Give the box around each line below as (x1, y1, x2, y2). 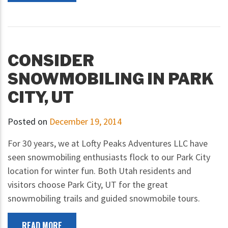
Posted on (8, 116, 49, 128)
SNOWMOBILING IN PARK (8, 69, 214, 89)
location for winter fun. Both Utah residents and (8, 165, 191, 177)
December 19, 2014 (49, 116, 122, 128)
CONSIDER (8, 51, 94, 71)
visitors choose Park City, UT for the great (8, 179, 168, 191)
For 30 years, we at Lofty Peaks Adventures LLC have (8, 137, 208, 150)
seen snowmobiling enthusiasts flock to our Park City (8, 151, 210, 163)
